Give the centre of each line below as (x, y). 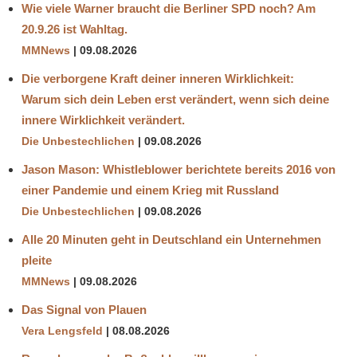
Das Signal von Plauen (84, 309)
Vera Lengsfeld (62, 331)
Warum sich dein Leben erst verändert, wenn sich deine (175, 99)
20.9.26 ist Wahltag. (75, 29)
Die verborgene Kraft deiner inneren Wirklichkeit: (158, 78)
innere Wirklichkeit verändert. (103, 120)
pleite (37, 260)
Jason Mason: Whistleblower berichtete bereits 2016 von (178, 169)
